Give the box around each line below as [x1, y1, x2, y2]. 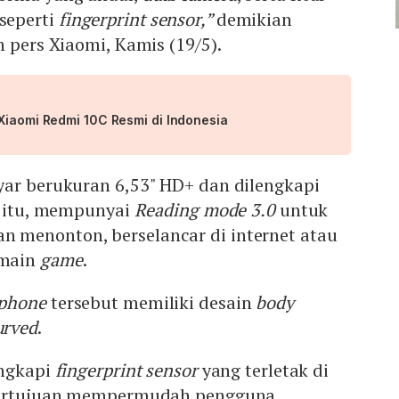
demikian [216, 7, 292, 32]
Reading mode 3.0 [134, 198, 275, 223]
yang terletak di [197, 358, 330, 383]
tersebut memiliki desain [45, 290, 256, 315]
